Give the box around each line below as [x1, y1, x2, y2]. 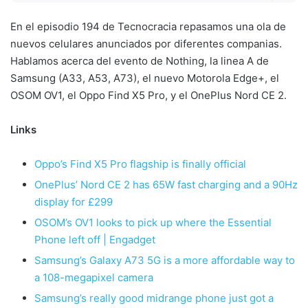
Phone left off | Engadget [34, 232, 155, 246]
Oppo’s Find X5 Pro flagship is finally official [34, 157, 246, 170]
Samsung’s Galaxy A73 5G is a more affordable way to [34, 253, 295, 267]
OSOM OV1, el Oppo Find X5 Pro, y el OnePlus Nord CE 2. [10, 88, 289, 102]
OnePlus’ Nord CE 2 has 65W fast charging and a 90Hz [34, 177, 298, 191]
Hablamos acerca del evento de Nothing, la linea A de [10, 54, 269, 67]
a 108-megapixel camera [34, 270, 153, 284]
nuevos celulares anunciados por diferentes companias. [10, 36, 282, 50]
